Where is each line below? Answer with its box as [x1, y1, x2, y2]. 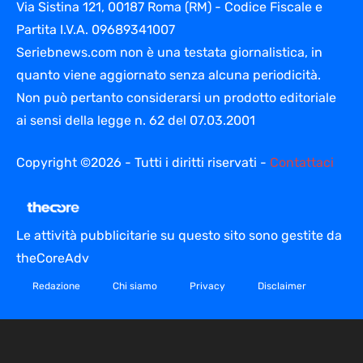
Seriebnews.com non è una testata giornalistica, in [16, 44, 322, 60]
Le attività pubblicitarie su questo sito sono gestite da [16, 228, 342, 244]
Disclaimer [258, 280, 306, 293]
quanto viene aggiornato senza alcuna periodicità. [16, 66, 321, 83]
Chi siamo [113, 280, 157, 293]
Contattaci [270, 154, 334, 170]
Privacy [190, 280, 225, 293]
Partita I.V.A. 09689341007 [16, 21, 175, 37]
